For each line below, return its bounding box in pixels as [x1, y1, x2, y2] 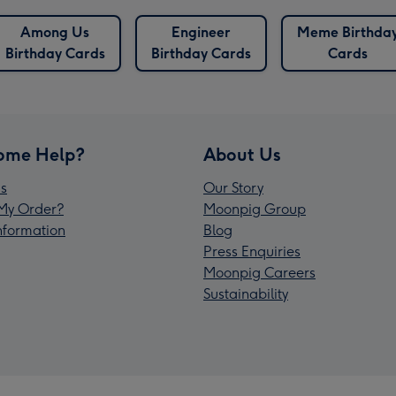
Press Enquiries [203, 243, 301, 261]
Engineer [171, 24, 231, 42]
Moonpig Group [203, 201, 306, 218]
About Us [203, 144, 281, 166]
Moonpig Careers [203, 264, 316, 282]
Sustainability [203, 286, 288, 303]
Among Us [20, 24, 89, 42]
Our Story [203, 179, 263, 197]
